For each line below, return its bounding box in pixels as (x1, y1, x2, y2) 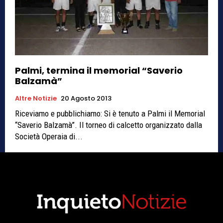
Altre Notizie (15, 93, 57, 103)
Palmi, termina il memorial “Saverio (15, 64, 183, 77)
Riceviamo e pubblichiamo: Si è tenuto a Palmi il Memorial (15, 108, 205, 118)
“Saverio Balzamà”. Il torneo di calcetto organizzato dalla (15, 119, 202, 130)
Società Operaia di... (15, 131, 83, 141)
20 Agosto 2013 (61, 93, 111, 103)
